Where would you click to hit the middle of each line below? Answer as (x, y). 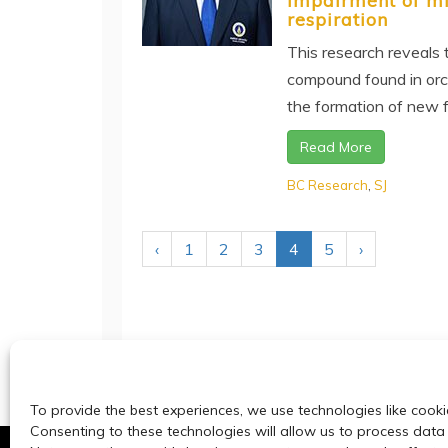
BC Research (327, 184)
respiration (337, 19)
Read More (336, 146)
